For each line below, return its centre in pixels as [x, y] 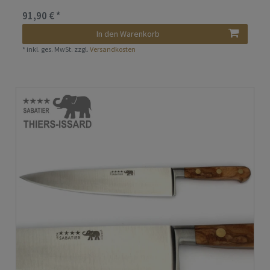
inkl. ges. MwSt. [50, 49]
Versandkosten [113, 49]
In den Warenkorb [128, 34]
